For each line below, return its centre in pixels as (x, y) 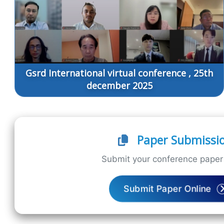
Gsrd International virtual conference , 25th (119, 73)
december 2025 (119, 85)
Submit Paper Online (168, 188)
